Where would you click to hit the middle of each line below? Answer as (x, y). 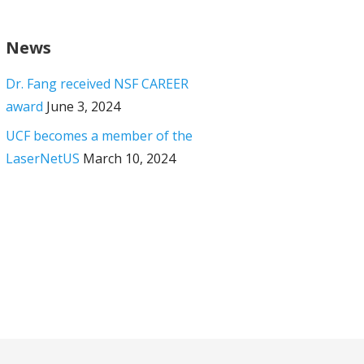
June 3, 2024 (83, 107)
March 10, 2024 (129, 159)
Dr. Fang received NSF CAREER (97, 84)
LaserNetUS (42, 159)
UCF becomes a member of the (99, 136)
